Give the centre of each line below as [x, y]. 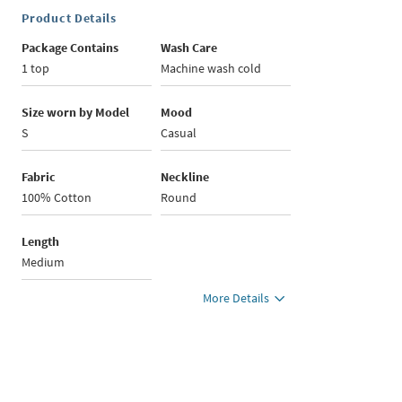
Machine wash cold [211, 68]
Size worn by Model [76, 112]
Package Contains [70, 48]
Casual [179, 133]
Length [41, 241]
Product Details [69, 18]
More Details [236, 298]
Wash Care [189, 48]
